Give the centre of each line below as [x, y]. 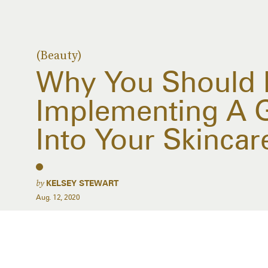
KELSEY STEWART [82, 183]
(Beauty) [59, 55]
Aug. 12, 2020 [58, 197]
